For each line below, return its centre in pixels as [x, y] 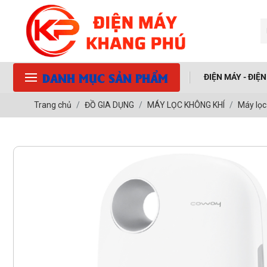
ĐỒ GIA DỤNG [110, 105]
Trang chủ [53, 105]
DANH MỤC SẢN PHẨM [105, 77]
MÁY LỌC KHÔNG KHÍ [186, 105]
